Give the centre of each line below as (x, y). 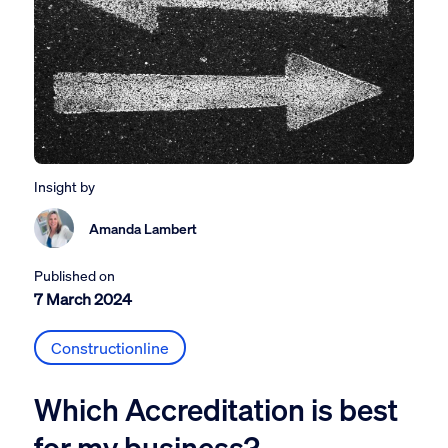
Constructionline (109, 347)
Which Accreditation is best (215, 408)
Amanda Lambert (142, 228)
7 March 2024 (82, 298)
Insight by (64, 185)
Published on (74, 274)
